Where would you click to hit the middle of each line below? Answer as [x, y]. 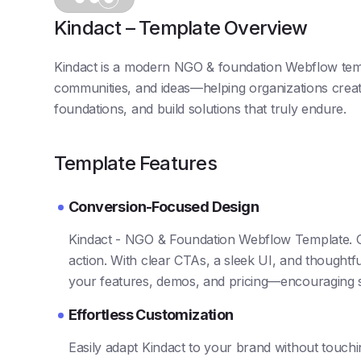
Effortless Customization [151, 314]
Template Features [135, 163]
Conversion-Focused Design [164, 206]
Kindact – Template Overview [180, 27]
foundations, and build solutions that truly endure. [200, 108]
